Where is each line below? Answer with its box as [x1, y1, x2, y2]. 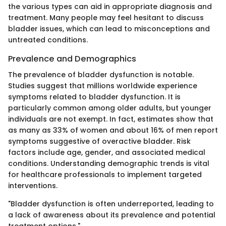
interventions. [8, 181, 58, 191]
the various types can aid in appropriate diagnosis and [8, 2, 212, 12]
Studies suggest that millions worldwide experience [8, 81, 197, 91]
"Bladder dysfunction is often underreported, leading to [8, 199, 214, 209]
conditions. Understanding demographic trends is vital [8, 158, 209, 169]
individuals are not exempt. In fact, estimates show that [8, 114, 213, 125]
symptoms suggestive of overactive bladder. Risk [8, 136, 191, 147]
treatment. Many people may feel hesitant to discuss [8, 13, 204, 23]
